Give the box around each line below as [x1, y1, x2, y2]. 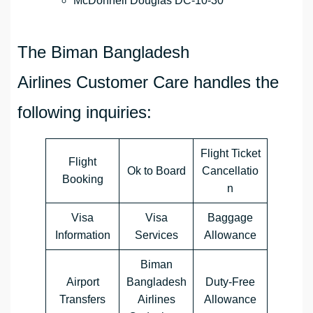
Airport [66, 276, 99, 289]
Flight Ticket [200, 147, 261, 160]
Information [54, 229, 110, 242]
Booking [61, 173, 103, 186]
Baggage [208, 212, 253, 224]
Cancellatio [202, 165, 259, 177]
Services [134, 229, 178, 242]
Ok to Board [126, 165, 186, 177]
